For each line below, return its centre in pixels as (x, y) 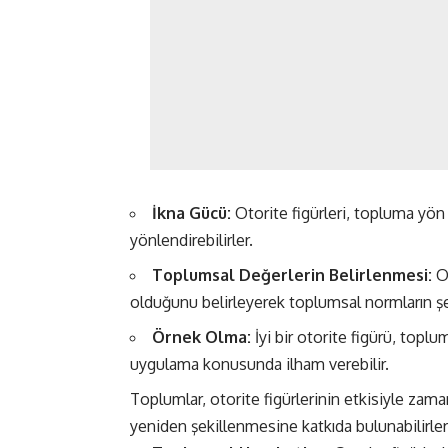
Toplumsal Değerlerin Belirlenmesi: (292, 275)
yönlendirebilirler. (191, 240)
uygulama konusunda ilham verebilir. (259, 364)
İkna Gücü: (191, 213)
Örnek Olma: (201, 337)
